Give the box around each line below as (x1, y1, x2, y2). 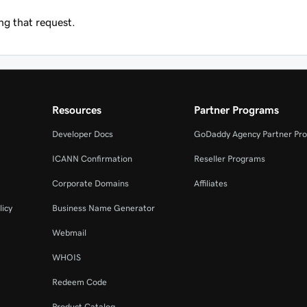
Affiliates (194, 179, 228, 188)
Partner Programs (194, 104, 280, 115)
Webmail (51, 228, 86, 237)
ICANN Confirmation (51, 154, 132, 163)
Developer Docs (51, 130, 113, 138)
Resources (51, 104, 101, 115)
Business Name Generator (51, 204, 155, 212)
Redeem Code (51, 278, 107, 286)
